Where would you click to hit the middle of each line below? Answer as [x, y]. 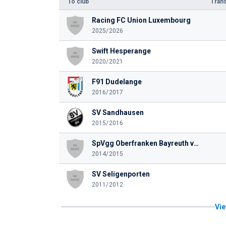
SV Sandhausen [118, 112]
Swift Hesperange [121, 51]
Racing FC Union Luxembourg [141, 20]
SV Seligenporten [121, 174]
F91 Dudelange [117, 82]
